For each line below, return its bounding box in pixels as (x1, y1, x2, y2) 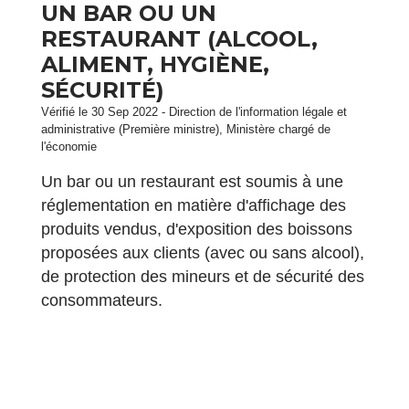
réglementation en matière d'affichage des (41, 196, 346, 215)
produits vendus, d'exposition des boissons (41, 220, 352, 238)
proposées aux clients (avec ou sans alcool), (41, 244, 364, 262)
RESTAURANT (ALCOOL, (41, 26, 318, 52)
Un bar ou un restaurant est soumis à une (41, 173, 343, 191)
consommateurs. (41, 291, 163, 309)
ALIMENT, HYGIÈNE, (41, 51, 269, 78)
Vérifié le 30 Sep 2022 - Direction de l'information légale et (41, 105, 347, 119)
